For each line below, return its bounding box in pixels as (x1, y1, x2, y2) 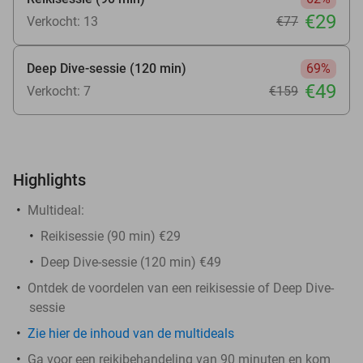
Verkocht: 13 (27, 13, 98, 29)
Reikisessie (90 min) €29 (41, 228, 181, 244)
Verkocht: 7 (27, 83, 91, 99)
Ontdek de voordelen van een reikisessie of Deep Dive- (28, 280, 334, 296)
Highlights (13, 169, 86, 190)
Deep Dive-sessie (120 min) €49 (41, 254, 221, 270)
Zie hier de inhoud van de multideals (28, 325, 234, 341)
